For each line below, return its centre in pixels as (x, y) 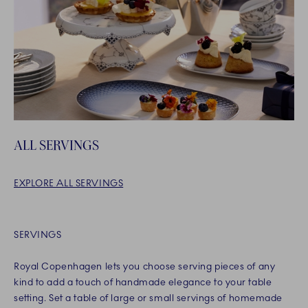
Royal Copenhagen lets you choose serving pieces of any (145, 267)
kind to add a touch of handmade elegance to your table (143, 283)
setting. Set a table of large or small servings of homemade (148, 298)
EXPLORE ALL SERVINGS (69, 184)
